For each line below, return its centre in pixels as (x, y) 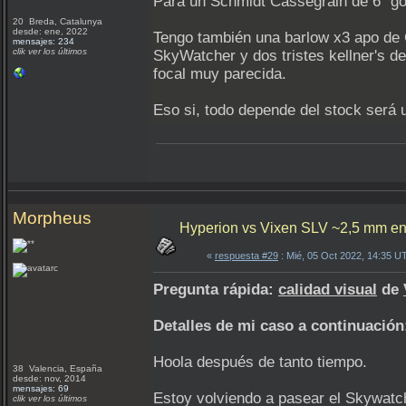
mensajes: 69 (41, 388)
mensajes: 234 (43, 41)
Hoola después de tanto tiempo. (260, 362)
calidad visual (328, 290)
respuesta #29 (246, 256)
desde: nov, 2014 (49, 378)
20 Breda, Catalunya (59, 21)
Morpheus (52, 218)
